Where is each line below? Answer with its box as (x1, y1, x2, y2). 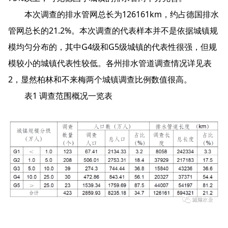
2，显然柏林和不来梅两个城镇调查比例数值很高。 (8, 74, 192, 85)
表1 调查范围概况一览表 (8, 90, 112, 101)
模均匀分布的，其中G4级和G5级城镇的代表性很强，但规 (8, 41, 217, 52)
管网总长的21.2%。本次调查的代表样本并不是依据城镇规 (8, 25, 218, 36)
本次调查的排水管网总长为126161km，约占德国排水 (8, 9, 219, 20)
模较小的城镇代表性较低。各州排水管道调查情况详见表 (8, 58, 212, 69)
